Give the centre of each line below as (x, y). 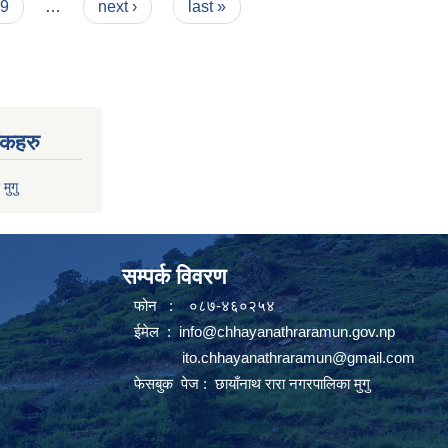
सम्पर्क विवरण (174, 276)
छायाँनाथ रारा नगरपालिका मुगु (290, 383)
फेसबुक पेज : (166, 383)
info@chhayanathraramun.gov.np (287, 331)
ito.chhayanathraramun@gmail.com (298, 357)
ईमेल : (150, 331)
